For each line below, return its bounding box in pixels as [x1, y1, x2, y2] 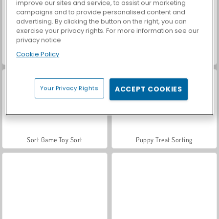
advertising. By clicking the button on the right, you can [16, 17, 187, 26]
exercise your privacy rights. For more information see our [16, 26, 199, 36]
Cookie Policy [16, 49, 60, 59]
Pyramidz [41, 51, 68, 60]
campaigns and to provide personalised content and [16, 7, 186, 17]
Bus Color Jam [143, 51, 185, 60]
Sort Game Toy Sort [27, 135, 83, 144]
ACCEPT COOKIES [115, 84, 182, 94]
